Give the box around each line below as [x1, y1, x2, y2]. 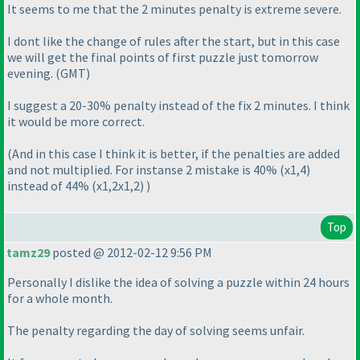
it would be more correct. [7, 113, 145, 130]
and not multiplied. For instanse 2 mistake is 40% [7, 162, 280, 178]
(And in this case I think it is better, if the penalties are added [7, 145, 340, 162]
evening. [7, 65, 55, 82]
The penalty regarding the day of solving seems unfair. [7, 322, 305, 339]
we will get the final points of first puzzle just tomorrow [7, 49, 318, 66]
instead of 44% [7, 178, 92, 194]
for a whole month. [7, 290, 112, 307]
